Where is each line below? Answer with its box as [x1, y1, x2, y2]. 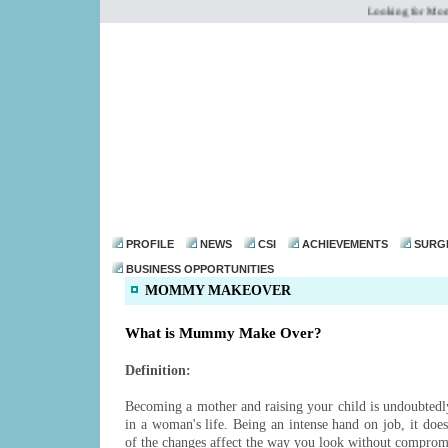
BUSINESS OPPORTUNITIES [126, 263, 274, 275]
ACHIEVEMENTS [302, 238, 388, 250]
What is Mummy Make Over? [125, 325, 322, 341]
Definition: [125, 363, 191, 378]
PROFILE [126, 238, 174, 250]
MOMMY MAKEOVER [145, 283, 291, 298]
